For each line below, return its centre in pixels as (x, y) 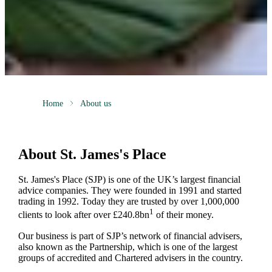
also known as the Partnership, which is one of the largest (127, 246)
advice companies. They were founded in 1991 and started (130, 191)
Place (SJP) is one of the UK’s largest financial (150, 180)
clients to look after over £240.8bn (83, 215)
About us (95, 103)
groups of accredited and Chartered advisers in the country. (130, 257)
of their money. (183, 215)
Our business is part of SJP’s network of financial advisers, (130, 236)
